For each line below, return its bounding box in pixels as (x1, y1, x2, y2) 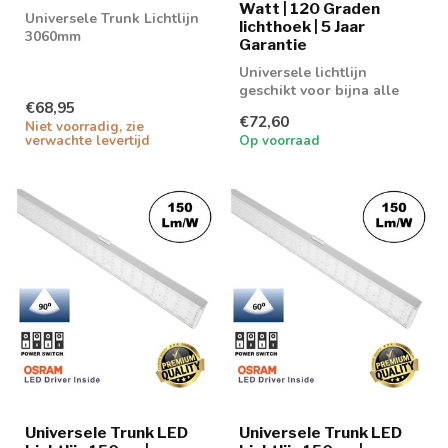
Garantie (239, 35, 307, 55)
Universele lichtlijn (239, 63, 367, 83)
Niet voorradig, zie (25, 118, 144, 137)
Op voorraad (239, 132, 320, 151)
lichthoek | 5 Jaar (239, 17, 365, 37)
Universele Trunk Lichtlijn (25, 9, 199, 29)
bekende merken (239, 99, 353, 119)
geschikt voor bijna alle (239, 81, 399, 101)
